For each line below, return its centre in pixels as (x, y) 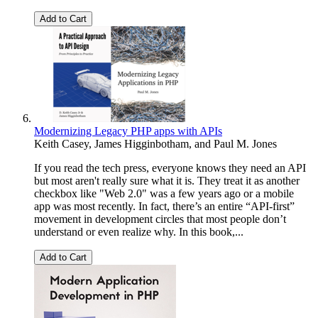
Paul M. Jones (245, 143)
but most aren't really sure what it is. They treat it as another (167, 180)
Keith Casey (61, 143)
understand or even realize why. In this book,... (139, 231)
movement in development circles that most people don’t (160, 219)
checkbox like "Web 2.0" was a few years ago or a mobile (164, 193)
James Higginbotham (142, 143)
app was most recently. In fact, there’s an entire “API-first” (164, 206)
